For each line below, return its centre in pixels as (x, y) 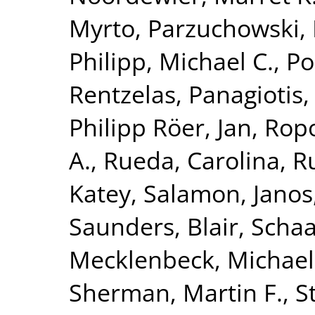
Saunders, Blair (154, 226)
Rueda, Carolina (192, 160)
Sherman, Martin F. (176, 292)
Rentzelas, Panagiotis (186, 94)
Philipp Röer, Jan (160, 127)
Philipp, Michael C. (171, 61)
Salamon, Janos (228, 193)
